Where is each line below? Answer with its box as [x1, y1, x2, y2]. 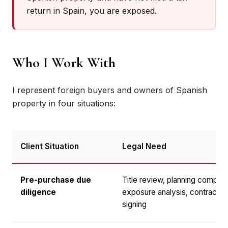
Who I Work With [12, 54, 116, 71]
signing [122, 199, 147, 209]
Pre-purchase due [20, 175, 91, 185]
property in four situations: [12, 98, 116, 108]
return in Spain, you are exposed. [26, 6, 157, 16]
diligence [20, 187, 56, 197]
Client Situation [20, 141, 79, 151]
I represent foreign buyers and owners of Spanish [12, 85, 207, 95]
